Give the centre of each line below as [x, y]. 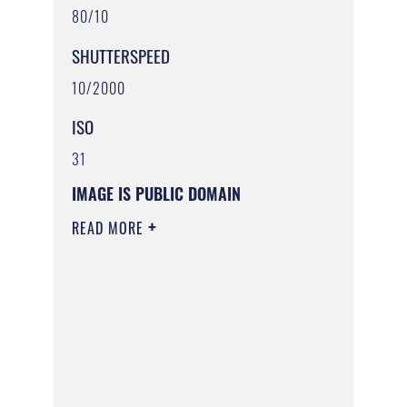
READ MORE [109, 228]
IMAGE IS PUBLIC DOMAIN [156, 194]
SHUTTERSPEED [120, 55]
